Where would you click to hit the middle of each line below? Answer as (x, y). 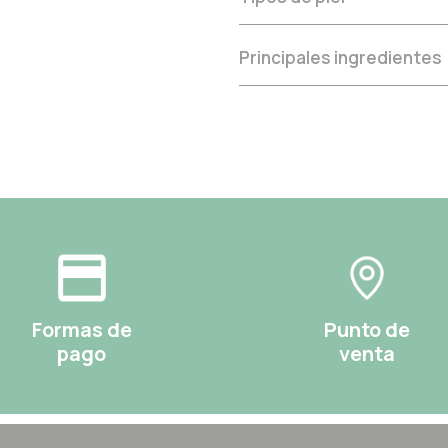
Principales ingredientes (340, 57)
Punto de (366, 330)
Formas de (81, 330)
